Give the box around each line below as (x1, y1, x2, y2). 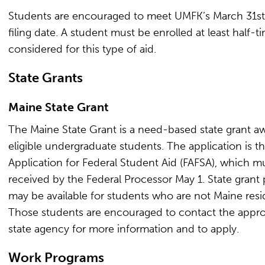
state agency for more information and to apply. (8, 222, 239, 235)
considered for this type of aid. (8, 43, 156, 56)
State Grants (8, 70, 83, 86)
